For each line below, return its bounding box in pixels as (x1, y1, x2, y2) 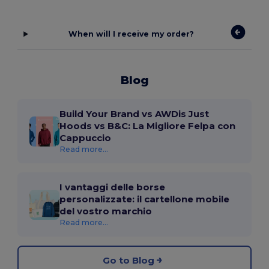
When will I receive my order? (68, 29, 195, 39)
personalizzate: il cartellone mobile (59, 193, 230, 205)
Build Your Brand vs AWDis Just (59, 108, 210, 120)
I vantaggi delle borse (59, 181, 166, 193)
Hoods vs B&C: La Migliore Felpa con (59, 120, 236, 132)
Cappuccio (59, 132, 112, 144)
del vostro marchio (59, 205, 153, 217)
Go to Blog (103, 254, 154, 266)
